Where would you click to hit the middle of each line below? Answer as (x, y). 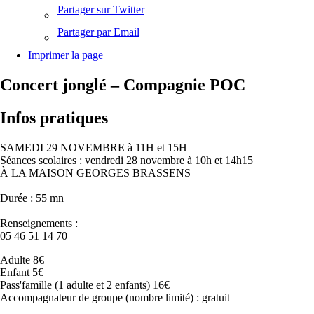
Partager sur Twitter (101, 10)
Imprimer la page (66, 55)
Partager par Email (98, 32)
